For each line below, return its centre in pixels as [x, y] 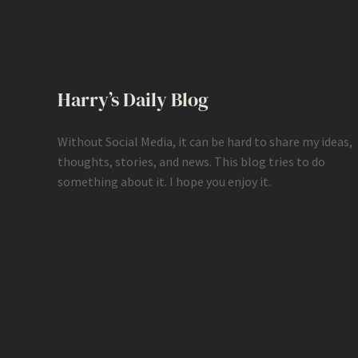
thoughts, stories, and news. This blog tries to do [191, 161]
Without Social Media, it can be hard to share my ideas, [205, 141]
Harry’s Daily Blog [133, 99]
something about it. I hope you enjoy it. [164, 181]
